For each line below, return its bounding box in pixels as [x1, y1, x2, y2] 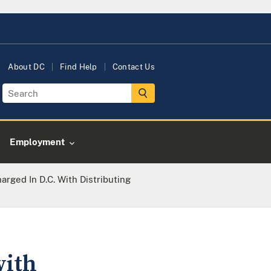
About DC [8, 62, 45, 71]
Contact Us [112, 62, 155, 71]
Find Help [59, 62, 97, 71]
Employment [10, 137, 65, 147]
